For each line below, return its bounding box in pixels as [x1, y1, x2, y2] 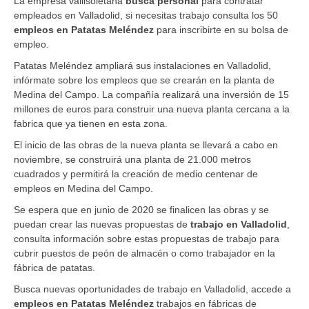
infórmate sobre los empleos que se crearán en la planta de [14, 74, 275, 86]
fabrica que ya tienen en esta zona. [14, 117, 168, 129]
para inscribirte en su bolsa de [154, 23, 288, 35]
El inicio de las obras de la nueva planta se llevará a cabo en [14, 139, 278, 150]
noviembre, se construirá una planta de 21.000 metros [14, 153, 251, 165]
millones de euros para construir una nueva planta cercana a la [14, 103, 290, 114]
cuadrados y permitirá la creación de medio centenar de [14, 168, 258, 179]
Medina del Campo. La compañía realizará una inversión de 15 [14, 88, 289, 100]
